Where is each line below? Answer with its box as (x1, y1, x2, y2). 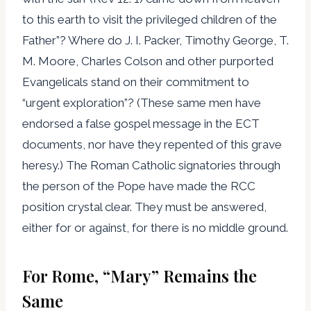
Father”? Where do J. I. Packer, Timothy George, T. (22, 33, 289, 47)
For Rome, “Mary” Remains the (22, 264, 257, 287)
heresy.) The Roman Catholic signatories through (22, 158, 280, 172)
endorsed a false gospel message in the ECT (22, 116, 260, 131)
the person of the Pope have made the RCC (22, 178, 255, 193)
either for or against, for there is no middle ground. (22, 220, 288, 235)
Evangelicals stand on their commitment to (22, 74, 249, 89)
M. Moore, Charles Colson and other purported (22, 53, 274, 68)
